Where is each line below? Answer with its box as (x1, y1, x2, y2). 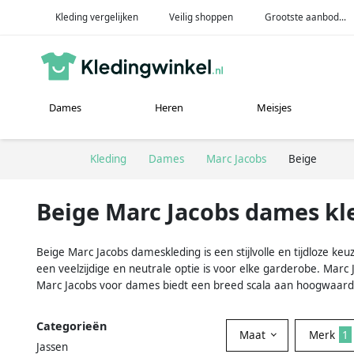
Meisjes (257, 100, 292, 115)
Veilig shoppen (169, 10, 234, 23)
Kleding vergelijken (55, 10, 138, 23)
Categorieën (36, 318, 107, 333)
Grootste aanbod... (265, 10, 347, 23)
